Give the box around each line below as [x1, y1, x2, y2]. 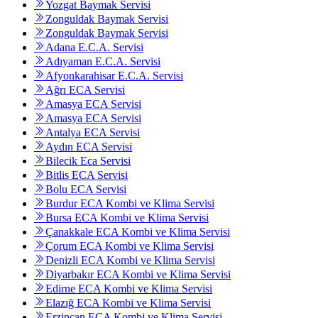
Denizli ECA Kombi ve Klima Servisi [45, 254, 215, 267]
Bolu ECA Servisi [45, 183, 126, 196]
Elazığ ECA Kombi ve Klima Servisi [45, 297, 211, 309]
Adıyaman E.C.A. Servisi [45, 55, 160, 68]
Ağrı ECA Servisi [45, 84, 125, 97]
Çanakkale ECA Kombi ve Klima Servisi [45, 226, 230, 238]
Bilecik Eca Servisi [45, 155, 131, 168]
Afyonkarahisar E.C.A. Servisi [45, 70, 183, 82]
